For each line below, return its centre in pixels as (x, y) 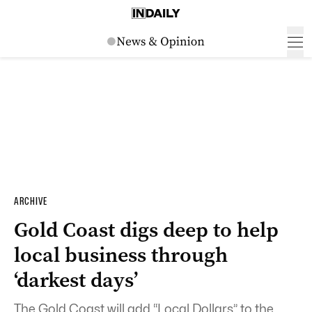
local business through (121, 255)
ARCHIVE (31, 201)
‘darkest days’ (76, 280)
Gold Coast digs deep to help (146, 230)
